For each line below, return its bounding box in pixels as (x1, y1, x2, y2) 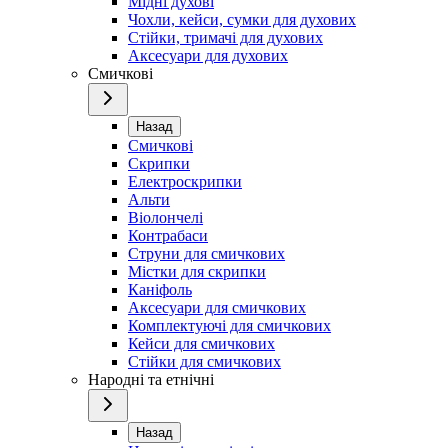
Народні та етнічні (88, 371, 214, 389)
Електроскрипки (128, 173, 242, 191)
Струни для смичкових (128, 245, 285, 263)
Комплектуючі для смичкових (128, 317, 331, 335)
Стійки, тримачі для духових (128, 29, 323, 47)
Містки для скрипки (128, 263, 266, 281)
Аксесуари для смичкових (128, 299, 306, 317)
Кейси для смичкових (128, 335, 275, 353)
